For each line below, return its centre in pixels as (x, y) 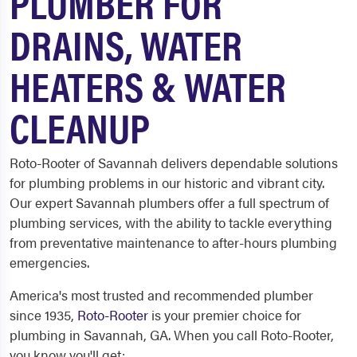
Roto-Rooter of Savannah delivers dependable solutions (174, 163)
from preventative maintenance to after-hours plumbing (173, 242)
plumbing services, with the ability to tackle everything (171, 222)
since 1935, (43, 315)
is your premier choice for (225, 315)
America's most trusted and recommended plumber (161, 295)
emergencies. (49, 262)
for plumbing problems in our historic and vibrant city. (167, 182)
